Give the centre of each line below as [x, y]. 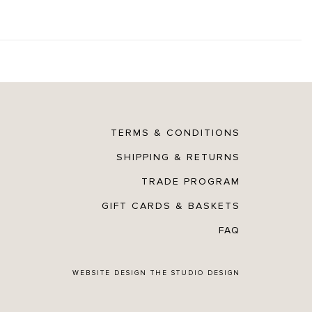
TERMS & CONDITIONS [176, 133]
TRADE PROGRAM [191, 182]
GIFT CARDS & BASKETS [171, 206]
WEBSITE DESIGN [112, 273]
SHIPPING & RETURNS [179, 157]
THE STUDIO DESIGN [196, 273]
